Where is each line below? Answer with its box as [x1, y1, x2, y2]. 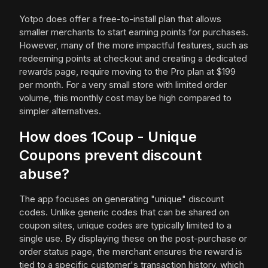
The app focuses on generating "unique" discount [19, 193, 224, 205]
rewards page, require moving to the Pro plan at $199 [19, 66, 236, 78]
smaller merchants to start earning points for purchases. [19, 26, 248, 38]
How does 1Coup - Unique [19, 128, 197, 146]
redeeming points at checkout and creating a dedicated [19, 53, 247, 65]
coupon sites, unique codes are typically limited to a [19, 220, 232, 232]
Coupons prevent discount [19, 147, 202, 165]
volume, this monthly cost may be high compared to [19, 92, 232, 104]
